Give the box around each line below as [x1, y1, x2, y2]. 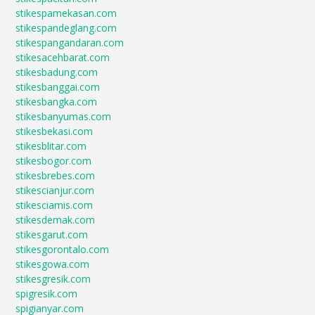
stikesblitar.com [15, 139, 87, 153]
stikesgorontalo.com [15, 243, 110, 256]
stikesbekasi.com [15, 124, 94, 138]
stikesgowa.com [15, 257, 90, 271]
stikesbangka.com [15, 95, 98, 108]
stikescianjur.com [15, 184, 95, 197]
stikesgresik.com [15, 272, 91, 285]
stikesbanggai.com [15, 80, 101, 94]
